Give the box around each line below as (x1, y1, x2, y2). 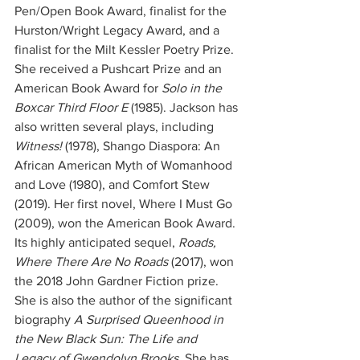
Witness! (14, 139, 62, 153)
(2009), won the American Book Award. (14, 216, 239, 230)
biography (14, 313, 71, 326)
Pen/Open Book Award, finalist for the (14, 4, 230, 18)
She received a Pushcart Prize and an (14, 62, 225, 76)
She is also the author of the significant (14, 293, 235, 307)
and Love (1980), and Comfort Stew (14, 178, 213, 191)
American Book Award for (14, 81, 162, 95)
